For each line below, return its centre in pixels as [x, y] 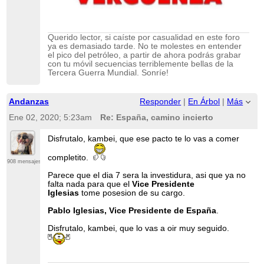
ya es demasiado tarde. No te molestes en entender [145, 47]
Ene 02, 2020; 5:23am [50, 117]
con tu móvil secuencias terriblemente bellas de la [141, 64]
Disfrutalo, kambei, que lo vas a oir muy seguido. [139, 229]
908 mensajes [24, 162]
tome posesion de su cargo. [132, 193]
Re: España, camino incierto [156, 117]
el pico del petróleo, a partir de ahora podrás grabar [145, 55]
